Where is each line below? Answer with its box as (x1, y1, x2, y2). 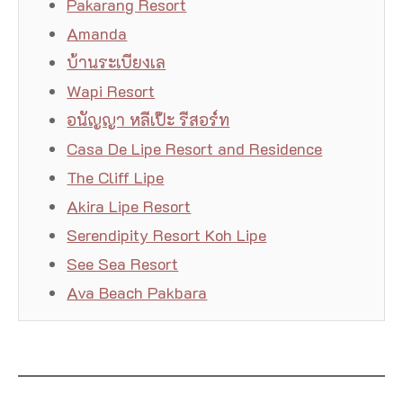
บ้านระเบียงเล (67, 51, 166, 74)
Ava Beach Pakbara (67, 282, 208, 304)
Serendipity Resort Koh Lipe (67, 224, 267, 246)
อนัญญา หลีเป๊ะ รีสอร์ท (67, 109, 230, 131)
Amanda (67, 22, 128, 45)
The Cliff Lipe (67, 166, 165, 189)
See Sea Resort (67, 253, 179, 275)
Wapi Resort (67, 80, 156, 103)
